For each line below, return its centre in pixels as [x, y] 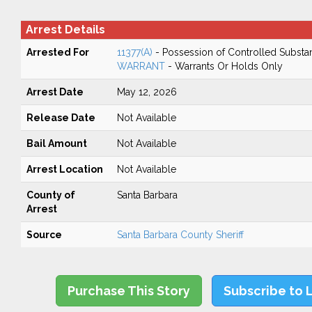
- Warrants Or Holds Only [224, 66]
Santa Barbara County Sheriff [180, 235]
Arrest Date [55, 92]
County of [50, 195]
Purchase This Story [129, 291]
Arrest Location [64, 169]
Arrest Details [65, 30]
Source [44, 235]
